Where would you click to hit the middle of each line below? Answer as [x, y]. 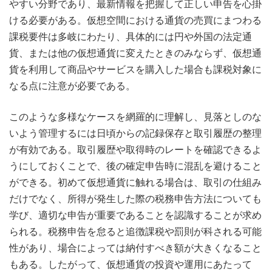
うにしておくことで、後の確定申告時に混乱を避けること [135, 166]
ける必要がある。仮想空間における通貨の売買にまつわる [135, 20]
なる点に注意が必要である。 [72, 86]
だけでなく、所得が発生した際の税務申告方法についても [135, 199]
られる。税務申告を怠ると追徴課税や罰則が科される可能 [135, 232]
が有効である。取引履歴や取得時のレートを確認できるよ [135, 150]
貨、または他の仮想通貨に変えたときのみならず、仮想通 [135, 53]
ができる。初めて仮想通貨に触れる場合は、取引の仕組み [135, 182]
